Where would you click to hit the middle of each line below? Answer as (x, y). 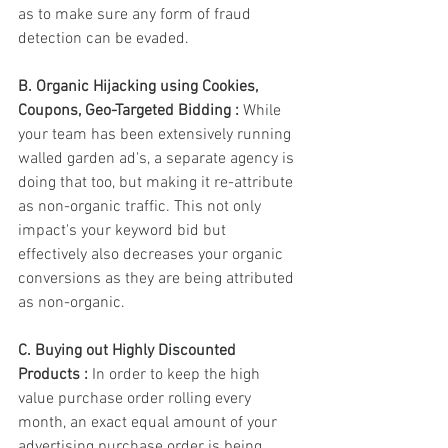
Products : (53, 375)
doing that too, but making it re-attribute (157, 183)
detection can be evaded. (105, 39)
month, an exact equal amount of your (149, 423)
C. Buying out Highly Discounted (129, 351)
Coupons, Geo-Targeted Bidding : (130, 111)
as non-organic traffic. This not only (141, 207)
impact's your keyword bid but (124, 231)
